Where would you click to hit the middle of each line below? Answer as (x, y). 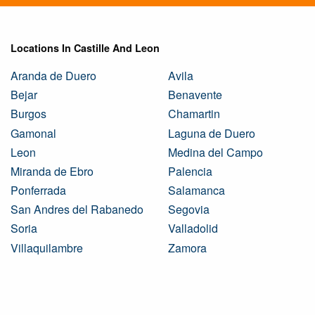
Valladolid (193, 229)
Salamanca (197, 191)
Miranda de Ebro (52, 171)
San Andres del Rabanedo (77, 210)
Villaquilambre (47, 247)
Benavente (195, 95)
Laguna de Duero (212, 133)
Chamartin (194, 114)
